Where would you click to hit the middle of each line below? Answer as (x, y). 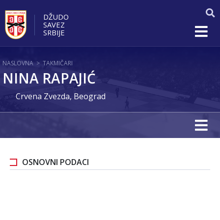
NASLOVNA (18, 63)
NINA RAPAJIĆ (49, 78)
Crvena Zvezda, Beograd (61, 96)
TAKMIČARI (58, 63)
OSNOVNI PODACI (55, 162)
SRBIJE (54, 32)
